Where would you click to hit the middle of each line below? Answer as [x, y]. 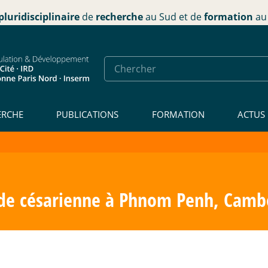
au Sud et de [173, 17]
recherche [119, 17]
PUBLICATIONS [88, 114]
